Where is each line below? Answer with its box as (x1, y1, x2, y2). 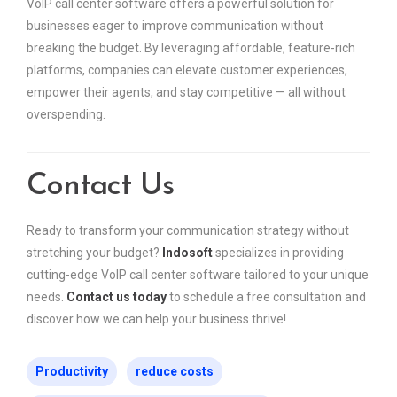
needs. (27, 289, 66, 304)
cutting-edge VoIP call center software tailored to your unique (27, 267, 369, 282)
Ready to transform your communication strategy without (27, 222, 349, 237)
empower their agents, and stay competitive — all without (27, 84, 346, 99)
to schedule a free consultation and (167, 289, 366, 304)
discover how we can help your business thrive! (27, 311, 286, 326)
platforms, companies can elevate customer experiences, (27, 62, 347, 77)
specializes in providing (213, 245, 344, 260)
